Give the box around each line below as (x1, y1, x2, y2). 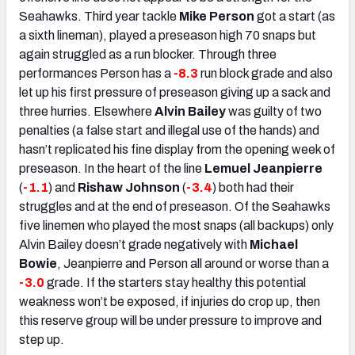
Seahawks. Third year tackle (19, 9, 179, 23)
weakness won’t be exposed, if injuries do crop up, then (19, 294, 320, 308)
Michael (250, 237, 298, 251)
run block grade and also (198, 66, 333, 80)
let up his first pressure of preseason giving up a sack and (19, 85, 330, 99)
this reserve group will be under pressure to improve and (19, 313, 322, 327)
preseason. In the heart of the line (19, 161, 204, 175)
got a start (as (254, 9, 335, 23)
